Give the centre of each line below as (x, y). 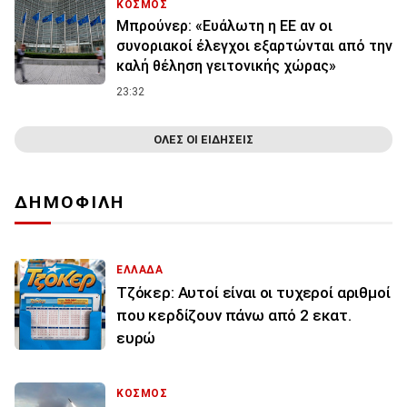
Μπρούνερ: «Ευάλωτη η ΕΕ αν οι (224, 26)
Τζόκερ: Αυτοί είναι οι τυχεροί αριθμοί (253, 293)
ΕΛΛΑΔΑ (140, 270)
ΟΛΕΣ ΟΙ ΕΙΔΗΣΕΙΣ (203, 140)
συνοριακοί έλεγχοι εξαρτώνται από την (254, 46)
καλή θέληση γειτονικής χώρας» (226, 66)
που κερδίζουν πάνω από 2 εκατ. (234, 316)
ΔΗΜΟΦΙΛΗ (70, 203)
